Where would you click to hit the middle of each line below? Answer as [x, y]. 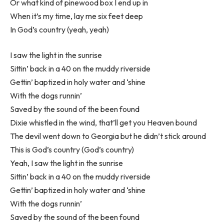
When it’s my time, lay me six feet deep [76, 16]
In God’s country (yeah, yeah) [59, 29]
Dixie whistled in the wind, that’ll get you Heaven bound [103, 123]
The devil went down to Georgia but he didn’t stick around [108, 136]
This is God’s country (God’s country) [72, 150]
